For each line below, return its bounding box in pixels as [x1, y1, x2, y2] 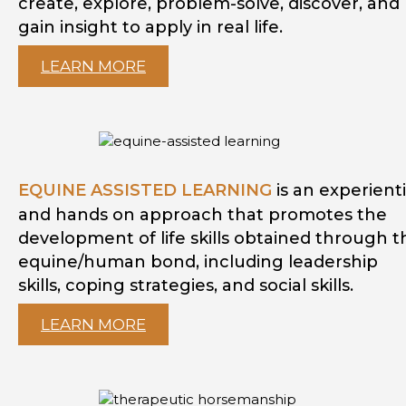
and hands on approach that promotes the [18, 205, 387, 226]
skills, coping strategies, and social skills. [18, 275, 353, 296]
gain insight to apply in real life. [18, 17, 297, 38]
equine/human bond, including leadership [18, 252, 378, 273]
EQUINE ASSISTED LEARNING [18, 180, 272, 201]
